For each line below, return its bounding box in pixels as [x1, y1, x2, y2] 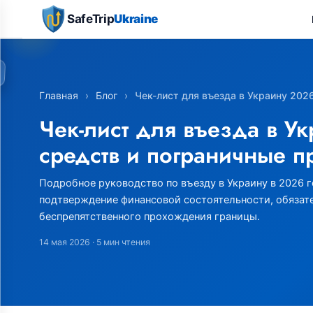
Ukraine [114, 11, 158, 26]
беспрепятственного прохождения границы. [39, 210, 260, 223]
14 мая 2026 [39, 237, 90, 247]
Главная [39, 89, 78, 101]
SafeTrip [67, 11, 115, 26]
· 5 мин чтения [90, 237, 150, 247]
